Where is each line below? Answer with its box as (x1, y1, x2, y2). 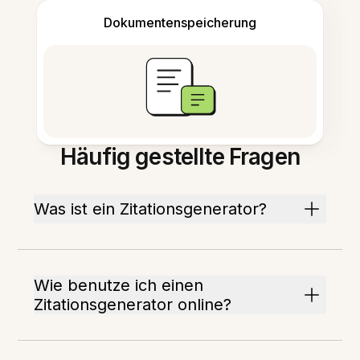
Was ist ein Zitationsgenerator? (34, 199, 268, 219)
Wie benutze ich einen (34, 276, 204, 295)
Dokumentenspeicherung (104, 14, 256, 31)
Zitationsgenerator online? (34, 295, 232, 314)
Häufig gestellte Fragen (60, 143, 300, 170)
